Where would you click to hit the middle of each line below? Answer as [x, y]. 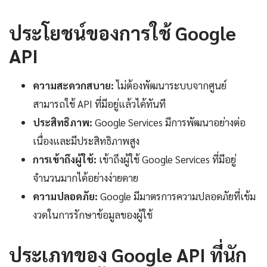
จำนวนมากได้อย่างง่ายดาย [86, 178]
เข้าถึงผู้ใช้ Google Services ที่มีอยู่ [166, 159]
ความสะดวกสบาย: [73, 86]
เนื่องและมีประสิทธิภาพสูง [86, 141]
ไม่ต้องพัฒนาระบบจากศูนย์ [170, 86]
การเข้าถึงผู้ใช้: [65, 159]
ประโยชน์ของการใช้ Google [122, 33]
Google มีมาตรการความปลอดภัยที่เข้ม [177, 196]
